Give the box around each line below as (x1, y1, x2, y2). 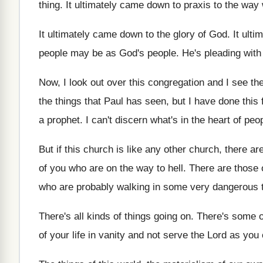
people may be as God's (39, 48, 144, 59)
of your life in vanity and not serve (39, 230, 188, 241)
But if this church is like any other (39, 144, 186, 155)
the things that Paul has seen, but (39, 96, 186, 107)
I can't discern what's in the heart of (86, 114, 241, 126)
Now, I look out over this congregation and (39, 77, 223, 88)
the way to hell (120, 163, 183, 174)
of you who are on (39, 163, 117, 174)
